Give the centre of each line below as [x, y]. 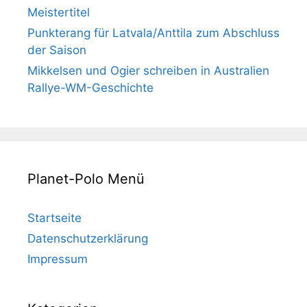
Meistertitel [59, 13]
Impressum [58, 259]
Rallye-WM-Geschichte [90, 88]
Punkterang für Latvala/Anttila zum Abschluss [153, 33]
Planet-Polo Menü [86, 179]
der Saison [57, 50]
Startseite [54, 218]
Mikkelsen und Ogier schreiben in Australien [148, 71]
